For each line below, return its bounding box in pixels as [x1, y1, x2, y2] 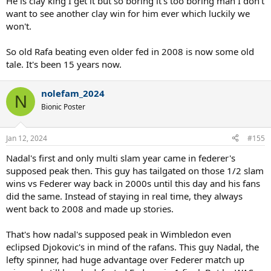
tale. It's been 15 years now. [6, 58, 122, 70]
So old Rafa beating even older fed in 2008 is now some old [6, 45, 254, 57]
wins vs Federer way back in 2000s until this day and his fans [6, 177, 260, 189]
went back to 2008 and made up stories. [6, 202, 174, 215]
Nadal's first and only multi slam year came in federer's [6, 151, 235, 164]
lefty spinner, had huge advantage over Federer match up [6, 253, 244, 266]
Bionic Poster [41, 102, 85, 112]
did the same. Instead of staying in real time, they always [6, 189, 243, 202]
